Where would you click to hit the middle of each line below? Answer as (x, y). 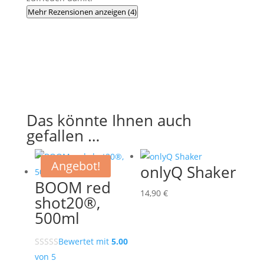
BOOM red (72, 188)
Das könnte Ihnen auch (109, 121)
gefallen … (63, 136)
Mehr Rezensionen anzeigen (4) (82, 12)
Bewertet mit (85, 242)
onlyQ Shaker (188, 172)
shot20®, (67, 203)
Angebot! (75, 166)
